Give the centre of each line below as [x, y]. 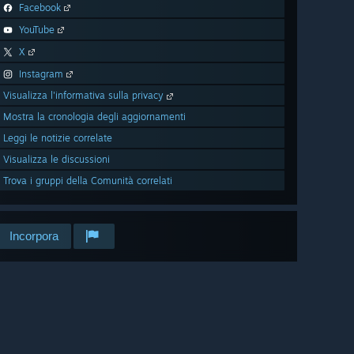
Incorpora [34, 236]
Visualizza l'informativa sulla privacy [85, 96]
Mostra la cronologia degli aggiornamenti [94, 117]
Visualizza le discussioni [56, 160]
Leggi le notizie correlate [58, 138]
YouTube [37, 30]
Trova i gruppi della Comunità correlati [88, 181]
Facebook [40, 8]
